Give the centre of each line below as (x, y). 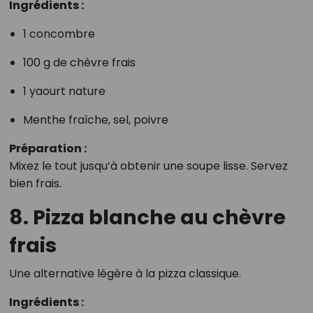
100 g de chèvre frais (79, 63)
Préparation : (48, 148)
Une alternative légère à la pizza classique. (125, 274)
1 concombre (59, 34)
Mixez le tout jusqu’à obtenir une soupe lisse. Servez (148, 166)
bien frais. (35, 183)
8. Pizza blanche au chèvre (147, 217)
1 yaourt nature (64, 91)
